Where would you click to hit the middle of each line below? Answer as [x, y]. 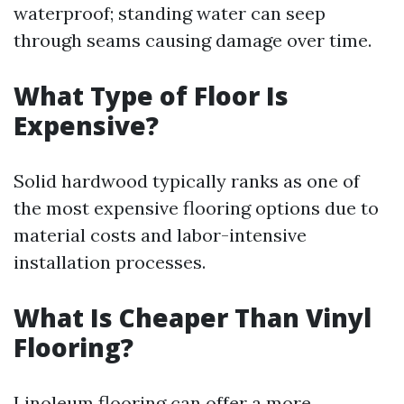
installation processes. [110, 262]
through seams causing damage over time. [193, 40]
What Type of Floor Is [151, 96]
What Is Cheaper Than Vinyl [193, 317]
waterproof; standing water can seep [170, 13]
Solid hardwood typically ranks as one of [187, 181]
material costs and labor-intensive [160, 235]
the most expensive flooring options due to [196, 208]
